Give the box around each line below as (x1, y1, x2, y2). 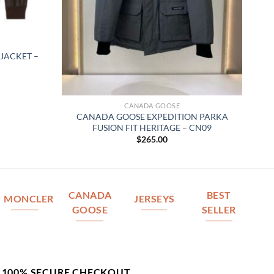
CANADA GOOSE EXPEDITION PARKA (76, 111, 228, 122)
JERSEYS (134, 193, 175, 204)
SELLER (202, 204, 236, 215)
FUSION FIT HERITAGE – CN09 (92, 122, 212, 133)
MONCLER (3, 193, 54, 204)
